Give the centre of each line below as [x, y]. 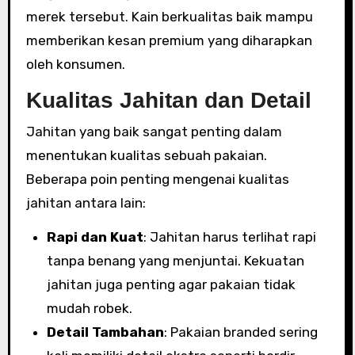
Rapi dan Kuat [95, 237]
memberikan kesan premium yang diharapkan [169, 40]
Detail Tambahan [105, 332]
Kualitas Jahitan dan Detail [168, 100]
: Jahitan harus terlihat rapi [229, 237]
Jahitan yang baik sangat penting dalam [154, 132]
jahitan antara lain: [86, 203]
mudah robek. [89, 308]
